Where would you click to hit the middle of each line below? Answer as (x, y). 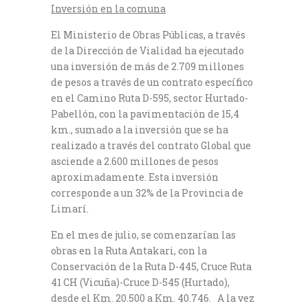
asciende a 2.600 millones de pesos (135, 161)
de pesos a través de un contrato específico (152, 82)
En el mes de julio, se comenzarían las (143, 234)
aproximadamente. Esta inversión (135, 177)
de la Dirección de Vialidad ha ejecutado (147, 50)
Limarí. (70, 208)
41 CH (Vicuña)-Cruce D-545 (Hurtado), (140, 282)
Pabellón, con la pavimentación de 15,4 (145, 113)
